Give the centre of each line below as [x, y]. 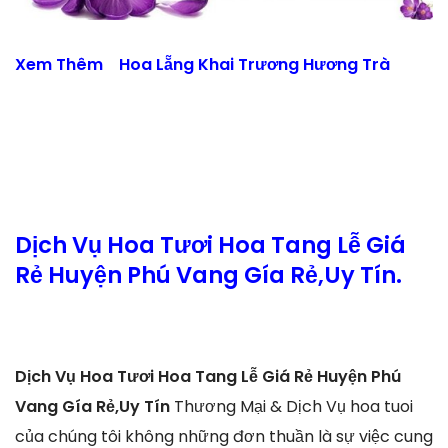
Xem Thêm [67, 65]
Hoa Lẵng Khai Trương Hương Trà [254, 65]
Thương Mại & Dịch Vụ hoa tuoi [293, 406]
